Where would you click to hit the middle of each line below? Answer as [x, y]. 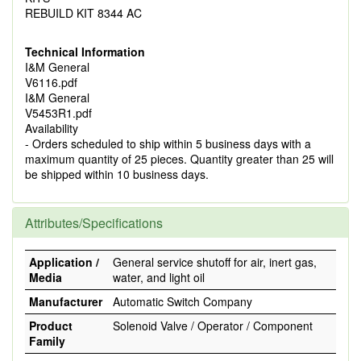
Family [47, 341]
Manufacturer [66, 301]
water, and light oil [159, 277]
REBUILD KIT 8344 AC [83, 13]
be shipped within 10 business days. [117, 174]
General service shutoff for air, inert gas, [215, 262]
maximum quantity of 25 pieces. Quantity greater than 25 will [179, 159]
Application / [64, 262]
